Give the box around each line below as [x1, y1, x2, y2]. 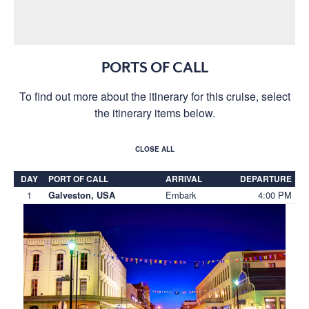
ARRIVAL [166, 172, 202, 185]
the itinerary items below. [94, 104, 215, 121]
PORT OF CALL [48, 172, 108, 185]
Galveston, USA [48, 188, 115, 201]
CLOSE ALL [134, 143, 175, 154]
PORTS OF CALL [101, 59, 208, 76]
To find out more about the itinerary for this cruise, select [19, 88, 290, 104]
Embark [166, 188, 196, 201]
